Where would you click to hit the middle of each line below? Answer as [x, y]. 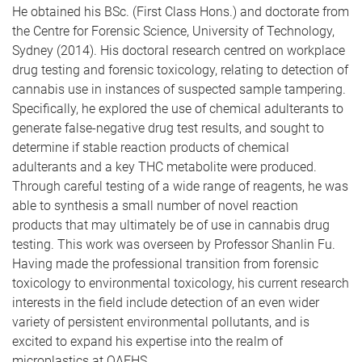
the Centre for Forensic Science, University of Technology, [173, 31]
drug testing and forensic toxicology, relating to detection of [180, 70]
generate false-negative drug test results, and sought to [168, 128]
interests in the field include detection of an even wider [166, 303]
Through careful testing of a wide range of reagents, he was [180, 186]
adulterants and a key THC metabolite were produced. [164, 167]
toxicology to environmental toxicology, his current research [181, 283]
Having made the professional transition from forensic [165, 264]
